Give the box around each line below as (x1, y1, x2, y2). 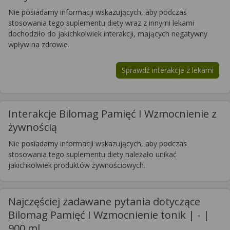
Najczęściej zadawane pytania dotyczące (8, 194, 200, 208)
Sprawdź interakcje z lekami (122, 65, 214, 75)
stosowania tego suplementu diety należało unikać (8, 149, 177, 159)
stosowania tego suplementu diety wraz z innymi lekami (8, 17, 194, 28)
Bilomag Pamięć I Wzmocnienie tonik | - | (8, 207, 209, 222)
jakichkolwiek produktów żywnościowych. (8, 160, 145, 170)
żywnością (8, 120, 57, 134)
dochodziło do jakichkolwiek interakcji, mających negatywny (8, 28, 207, 39)
